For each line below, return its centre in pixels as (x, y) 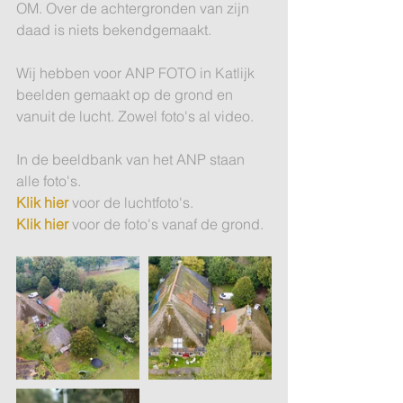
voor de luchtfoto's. (131, 202)
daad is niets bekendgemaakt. (114, 30)
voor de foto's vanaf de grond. (168, 224)
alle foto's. (50, 181)
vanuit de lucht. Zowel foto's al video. (135, 116)
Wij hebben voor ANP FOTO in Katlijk (137, 73)
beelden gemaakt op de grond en (126, 94)
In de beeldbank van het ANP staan (132, 159)
